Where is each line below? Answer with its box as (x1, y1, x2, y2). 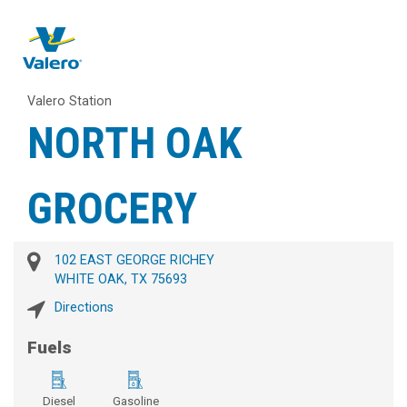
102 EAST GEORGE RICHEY (55, 253, 214, 269)
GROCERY (27, 183, 197, 235)
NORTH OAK (27, 117, 242, 170)
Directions (55, 300, 114, 316)
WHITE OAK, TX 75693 (55, 272, 187, 288)
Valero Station (27, 94, 112, 110)
